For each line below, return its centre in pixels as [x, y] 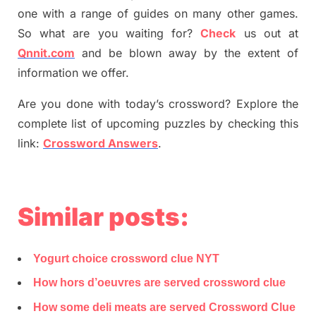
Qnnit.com [46, 53]
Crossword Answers [101, 144]
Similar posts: [103, 216]
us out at [267, 34]
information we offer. [73, 73]
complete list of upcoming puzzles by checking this [158, 124]
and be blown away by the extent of [187, 53]
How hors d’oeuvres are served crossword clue [159, 283]
